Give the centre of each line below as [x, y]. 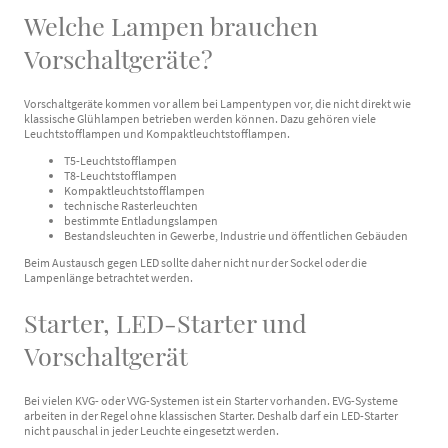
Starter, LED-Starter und [165, 322]
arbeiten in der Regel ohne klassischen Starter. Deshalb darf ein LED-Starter [211, 415]
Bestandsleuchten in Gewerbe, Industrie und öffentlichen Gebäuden [236, 235]
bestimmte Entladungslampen [141, 220]
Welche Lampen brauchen [171, 25]
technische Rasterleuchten [131, 205]
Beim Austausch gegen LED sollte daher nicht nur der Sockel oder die [195, 263]
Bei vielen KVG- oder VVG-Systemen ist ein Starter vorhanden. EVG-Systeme [211, 400]
